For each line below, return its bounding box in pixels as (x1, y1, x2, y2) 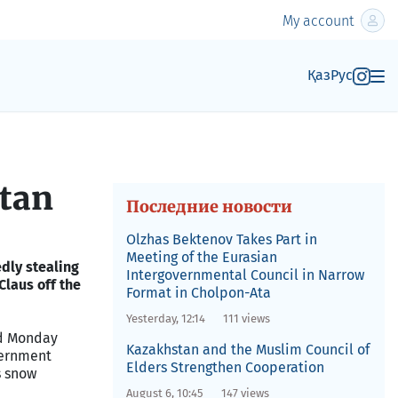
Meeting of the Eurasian (125, 249, 277, 266)
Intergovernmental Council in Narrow (125, 267, 364, 283)
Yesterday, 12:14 (125, 312, 205, 325)
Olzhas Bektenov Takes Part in (125, 231, 317, 248)
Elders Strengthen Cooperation (125, 359, 324, 376)
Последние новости (125, 196, 292, 217)
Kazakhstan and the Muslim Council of (125, 341, 370, 358)
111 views (222, 312, 270, 325)
